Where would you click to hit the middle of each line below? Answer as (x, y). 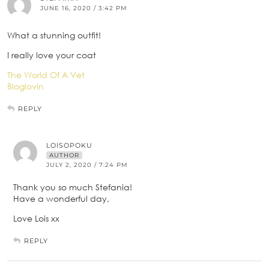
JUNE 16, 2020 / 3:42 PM (84, 8)
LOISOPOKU (69, 146)
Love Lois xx (36, 219)
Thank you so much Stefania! (73, 187)
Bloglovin (26, 86)
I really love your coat (52, 55)
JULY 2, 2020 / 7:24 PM (87, 165)
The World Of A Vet (46, 75)
